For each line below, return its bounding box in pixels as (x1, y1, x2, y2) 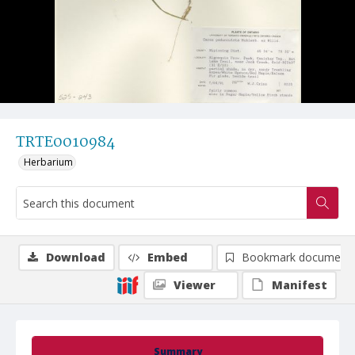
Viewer (174, 277, 216, 292)
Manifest (272, 277, 327, 292)
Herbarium (24, 155, 73, 169)
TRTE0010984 (16, 131, 115, 155)
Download (46, 250, 105, 265)
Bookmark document (242, 250, 351, 265)
